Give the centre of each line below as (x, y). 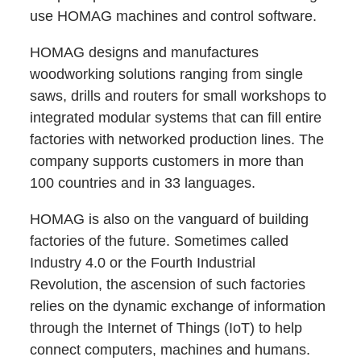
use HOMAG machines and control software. (174, 16)
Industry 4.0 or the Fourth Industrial (143, 262)
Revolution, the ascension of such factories (168, 284)
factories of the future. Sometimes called (160, 241)
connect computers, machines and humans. (170, 349)
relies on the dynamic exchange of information (178, 306)
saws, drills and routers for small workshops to (178, 95)
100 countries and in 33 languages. (143, 183)
